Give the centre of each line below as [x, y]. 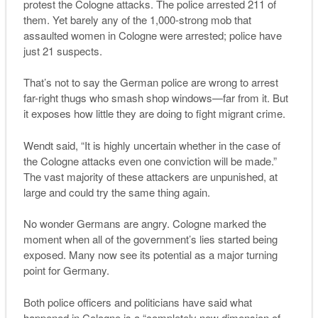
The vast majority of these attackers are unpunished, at [150, 176]
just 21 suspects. [62, 50]
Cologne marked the [218, 224]
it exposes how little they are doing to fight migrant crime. [154, 114]
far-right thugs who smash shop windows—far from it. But [155, 98]
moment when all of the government [106, 239]
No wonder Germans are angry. [96, 224]
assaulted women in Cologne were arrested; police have [152, 35]
